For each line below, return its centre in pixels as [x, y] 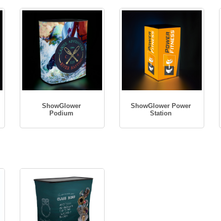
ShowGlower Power [161, 106]
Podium [62, 113]
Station [161, 113]
